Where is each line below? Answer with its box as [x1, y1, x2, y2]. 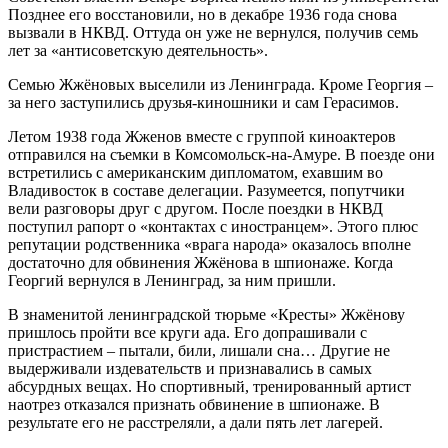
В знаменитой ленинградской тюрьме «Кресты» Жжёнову [8, 306, 405, 324]
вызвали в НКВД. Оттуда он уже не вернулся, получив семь [8, 24, 418, 42]
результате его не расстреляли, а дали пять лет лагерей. [8, 414, 383, 432]
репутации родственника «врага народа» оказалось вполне [8, 236, 411, 254]
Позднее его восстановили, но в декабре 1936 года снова [8, 6, 397, 24]
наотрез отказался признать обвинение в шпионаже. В [8, 396, 380, 414]
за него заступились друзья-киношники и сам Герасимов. [8, 94, 399, 112]
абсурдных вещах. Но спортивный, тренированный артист [8, 378, 411, 396]
